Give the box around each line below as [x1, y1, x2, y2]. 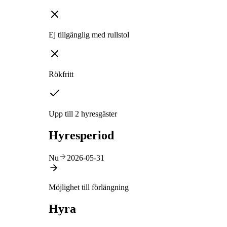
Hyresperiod [49, 129, 114, 142]
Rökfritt [49, 70, 73, 79]
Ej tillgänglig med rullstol [49, 30, 129, 40]
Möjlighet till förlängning [49, 183, 129, 192]
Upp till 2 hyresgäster [49, 109, 117, 119]
